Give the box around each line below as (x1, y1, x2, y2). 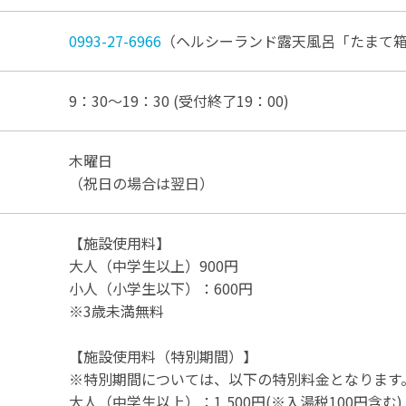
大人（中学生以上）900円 (69, 254, 238, 276)
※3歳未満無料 (69, 299, 164, 322)
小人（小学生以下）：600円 (69, 276, 253, 299)
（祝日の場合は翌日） (69, 171, 214, 194)
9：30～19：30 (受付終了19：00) (69, 89, 289, 111)
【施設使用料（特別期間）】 (69, 344, 257, 367)
